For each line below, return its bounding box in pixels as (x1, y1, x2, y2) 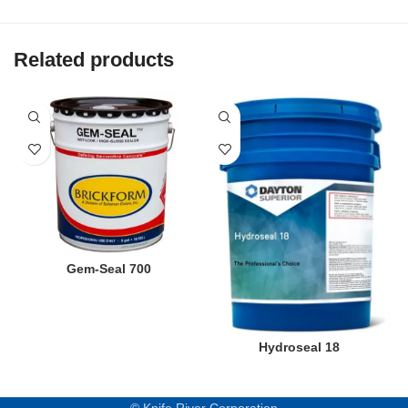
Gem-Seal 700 (66, 260, 151, 276)
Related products (14, 48, 174, 72)
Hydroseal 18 (259, 339, 340, 354)
